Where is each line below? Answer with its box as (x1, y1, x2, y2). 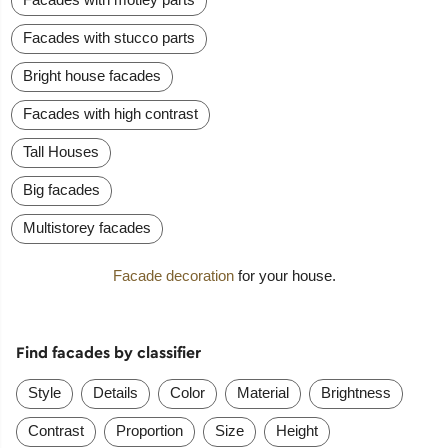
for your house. (233, 267, 336, 285)
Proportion (115, 421, 183, 439)
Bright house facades (23, 67, 162, 85)
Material (236, 383, 289, 401)
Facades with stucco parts (23, 29, 196, 47)
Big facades (23, 181, 101, 199)
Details (92, 383, 138, 401)
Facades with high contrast (23, 105, 199, 123)
